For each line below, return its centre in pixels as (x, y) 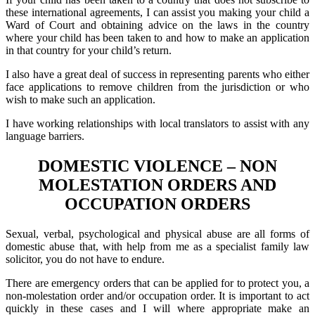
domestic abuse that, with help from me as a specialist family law (157, 246)
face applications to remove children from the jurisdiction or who (157, 86)
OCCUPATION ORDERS (157, 204)
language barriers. (45, 136)
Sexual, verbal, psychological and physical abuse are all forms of (157, 233)
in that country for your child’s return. (89, 50)
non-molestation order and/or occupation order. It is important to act (157, 295)
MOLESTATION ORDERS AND (157, 185)
